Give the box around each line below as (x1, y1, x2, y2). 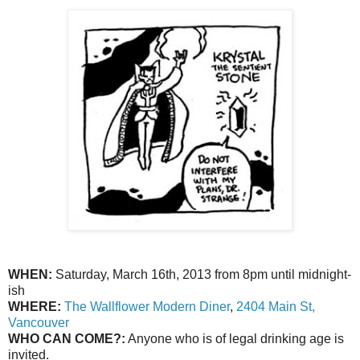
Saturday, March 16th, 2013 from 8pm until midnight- (52, 268, 351, 282)
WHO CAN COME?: (8, 332, 125, 346)
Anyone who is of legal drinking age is (125, 332, 344, 346)
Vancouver (8, 316, 69, 330)
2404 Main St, (236, 300, 315, 314)
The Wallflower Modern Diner (64, 300, 230, 314)
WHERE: (8, 300, 64, 314)
